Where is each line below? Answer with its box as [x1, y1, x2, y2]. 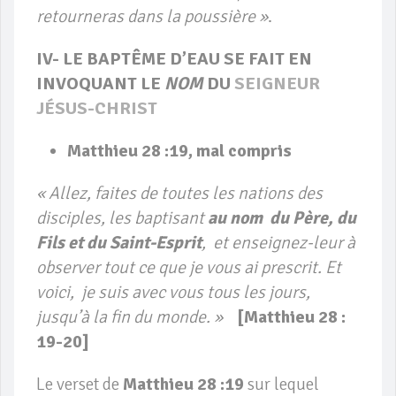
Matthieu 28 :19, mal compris [67, 140, 292, 163]
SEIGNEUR [234, 72, 320, 95]
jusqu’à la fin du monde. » [36, 306, 223, 329]
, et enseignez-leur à [202, 232, 355, 255]
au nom [208, 207, 263, 230]
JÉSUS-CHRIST [36, 97, 157, 120]
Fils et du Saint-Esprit [36, 232, 202, 255]
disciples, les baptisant [36, 207, 208, 230]
